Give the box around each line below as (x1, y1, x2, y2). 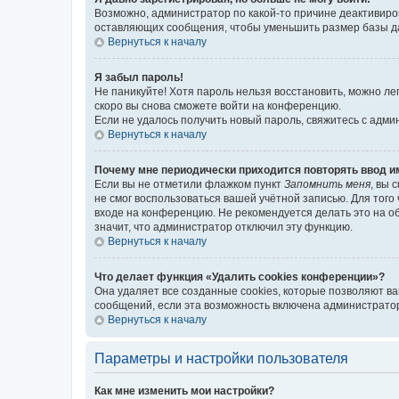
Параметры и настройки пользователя (94, 351, 348, 366)
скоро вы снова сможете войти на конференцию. (94, 100, 341, 112)
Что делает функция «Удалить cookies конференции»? (94, 271, 385, 283)
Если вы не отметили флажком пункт (94, 178, 284, 191)
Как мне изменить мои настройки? (94, 385, 274, 397)
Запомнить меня (284, 178, 370, 191)
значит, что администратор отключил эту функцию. (94, 221, 353, 233)
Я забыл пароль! (94, 71, 183, 84)
